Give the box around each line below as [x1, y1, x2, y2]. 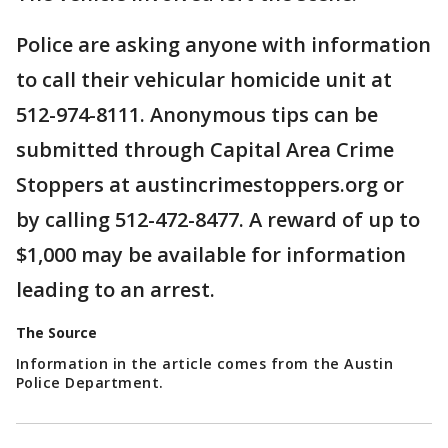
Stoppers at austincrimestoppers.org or [16, 170, 404, 198]
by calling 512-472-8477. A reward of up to [16, 205, 420, 233]
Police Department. [16, 372, 164, 392]
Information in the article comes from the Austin [16, 353, 394, 373]
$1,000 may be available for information [16, 240, 406, 268]
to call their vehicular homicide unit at [16, 65, 392, 93]
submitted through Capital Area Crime [16, 135, 394, 163]
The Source [16, 322, 97, 342]
